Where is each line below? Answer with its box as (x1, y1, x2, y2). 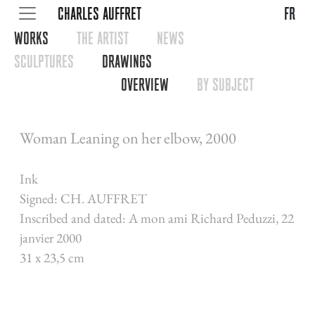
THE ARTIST (77, 29, 129, 47)
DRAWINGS (102, 52, 152, 70)
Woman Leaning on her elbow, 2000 (20, 127, 236, 148)
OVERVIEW (121, 75, 169, 94)
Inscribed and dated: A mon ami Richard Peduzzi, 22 (20, 210, 294, 227)
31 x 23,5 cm (20, 249, 87, 266)
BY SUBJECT (197, 75, 254, 94)
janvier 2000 (20, 229, 82, 247)
